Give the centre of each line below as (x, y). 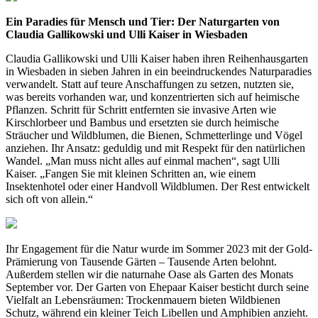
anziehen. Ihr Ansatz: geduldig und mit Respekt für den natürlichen (155, 148)
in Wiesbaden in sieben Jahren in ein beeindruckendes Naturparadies (159, 72)
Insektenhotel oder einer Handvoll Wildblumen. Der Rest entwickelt (158, 187)
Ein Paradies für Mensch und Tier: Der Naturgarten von (143, 22)
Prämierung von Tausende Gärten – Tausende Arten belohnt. (141, 262)
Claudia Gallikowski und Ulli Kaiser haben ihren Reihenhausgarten (157, 59)
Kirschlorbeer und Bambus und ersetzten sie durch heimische (142, 123)
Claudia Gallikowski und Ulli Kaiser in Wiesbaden (127, 35)
